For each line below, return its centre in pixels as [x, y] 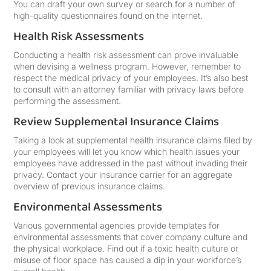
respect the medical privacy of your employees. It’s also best [131, 78]
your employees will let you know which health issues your [127, 152]
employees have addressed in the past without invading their [131, 163]
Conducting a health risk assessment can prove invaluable [126, 55]
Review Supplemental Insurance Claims [116, 122]
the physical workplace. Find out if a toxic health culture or [126, 248]
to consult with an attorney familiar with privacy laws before [129, 89]
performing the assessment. [67, 101]
